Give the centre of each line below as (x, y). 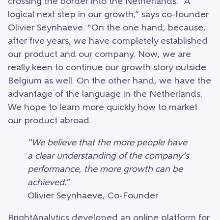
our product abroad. (50, 121)
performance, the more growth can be (105, 170)
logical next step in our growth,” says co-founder (108, 15)
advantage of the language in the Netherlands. (105, 95)
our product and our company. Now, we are (99, 55)
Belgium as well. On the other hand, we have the (110, 82)
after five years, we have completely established (108, 42)
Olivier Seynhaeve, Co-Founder (93, 196)
